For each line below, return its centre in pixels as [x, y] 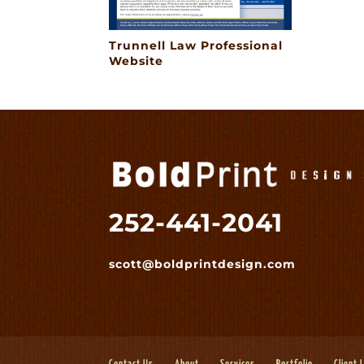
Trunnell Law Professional [196, 46]
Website [136, 61]
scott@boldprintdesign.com [203, 264]
